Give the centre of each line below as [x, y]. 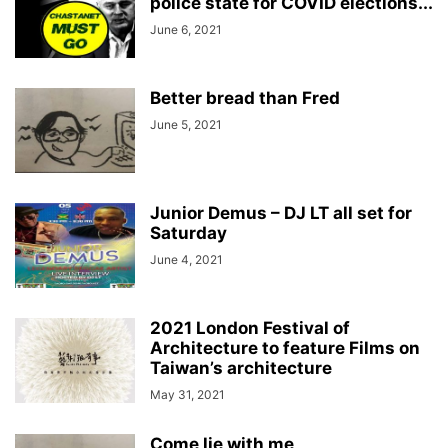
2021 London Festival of [250, 328]
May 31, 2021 [187, 394]
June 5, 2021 [186, 124]
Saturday [188, 233]
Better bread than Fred [245, 98]
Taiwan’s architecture [241, 368]
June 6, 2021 [186, 29]
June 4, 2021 [186, 259]
